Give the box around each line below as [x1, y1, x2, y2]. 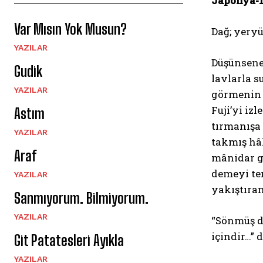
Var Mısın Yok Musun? [14, 20, 127, 38]
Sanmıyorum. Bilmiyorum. [14, 189, 149, 207]
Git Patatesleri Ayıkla [14, 231, 124, 249]
